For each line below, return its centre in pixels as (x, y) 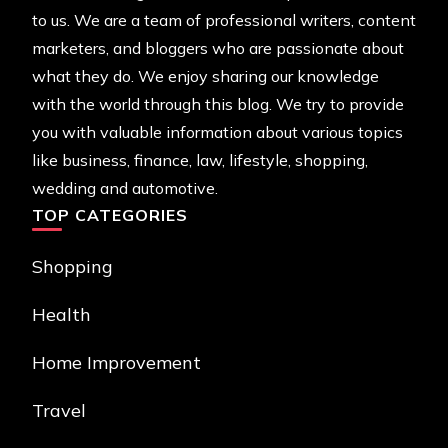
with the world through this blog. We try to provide (218, 104)
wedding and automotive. (125, 188)
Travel (59, 411)
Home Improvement (116, 363)
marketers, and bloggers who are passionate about (218, 48)
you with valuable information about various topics (217, 132)
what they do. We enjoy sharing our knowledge (205, 76)
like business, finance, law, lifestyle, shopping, (200, 160)
